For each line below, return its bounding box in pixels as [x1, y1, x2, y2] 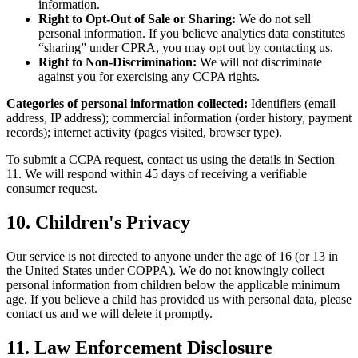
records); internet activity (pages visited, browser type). [6, 125, 282, 140]
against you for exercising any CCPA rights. [38, 70, 260, 84]
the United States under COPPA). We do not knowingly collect [6, 264, 324, 277]
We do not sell [236, 12, 311, 26]
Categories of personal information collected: [6, 97, 248, 111]
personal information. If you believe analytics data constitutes [38, 26, 345, 41]
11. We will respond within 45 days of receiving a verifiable [6, 167, 307, 181]
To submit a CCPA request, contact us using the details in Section [6, 153, 335, 167]
